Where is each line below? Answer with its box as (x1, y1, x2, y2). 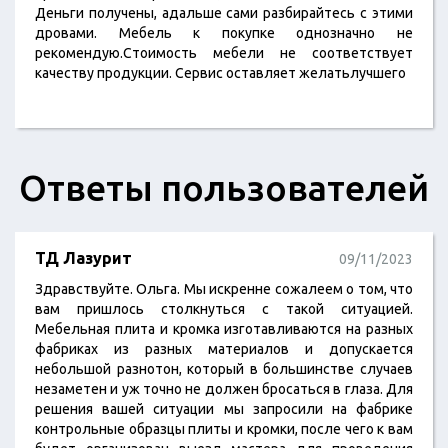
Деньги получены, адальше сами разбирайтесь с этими (35, 5, 413, 21)
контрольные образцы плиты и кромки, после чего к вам (35, 421, 413, 437)
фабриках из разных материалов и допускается (35, 341, 413, 357)
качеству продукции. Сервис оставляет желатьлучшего (35, 65, 406, 81)
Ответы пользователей (19, 167, 429, 208)
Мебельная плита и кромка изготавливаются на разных (35, 321, 413, 337)
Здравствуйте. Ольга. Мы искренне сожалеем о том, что (35, 281, 413, 297)
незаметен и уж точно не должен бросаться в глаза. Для (35, 381, 413, 397)
